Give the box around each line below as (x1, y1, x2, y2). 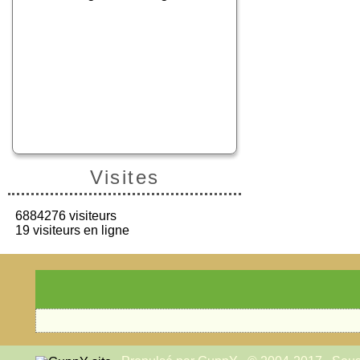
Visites (89, 166, 160, 188)
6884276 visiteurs (12, 209, 117, 223)
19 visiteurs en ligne (12, 223, 129, 237)
